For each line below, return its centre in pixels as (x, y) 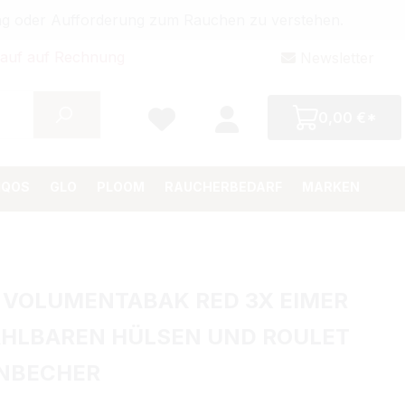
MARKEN (331, 186)
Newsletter (335, 58)
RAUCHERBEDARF (223, 186)
